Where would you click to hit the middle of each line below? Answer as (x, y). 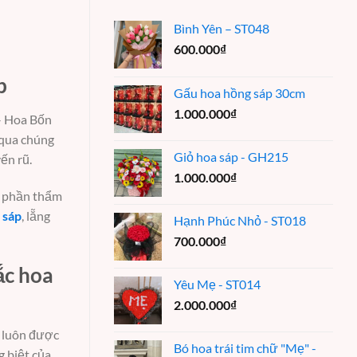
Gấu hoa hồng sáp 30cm (239, 92)
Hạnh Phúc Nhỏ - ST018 (240, 220)
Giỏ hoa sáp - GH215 (231, 156)
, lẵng (36, 215)
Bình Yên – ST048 (222, 28)
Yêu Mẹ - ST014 (217, 284)
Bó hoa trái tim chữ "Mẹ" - (245, 347)
